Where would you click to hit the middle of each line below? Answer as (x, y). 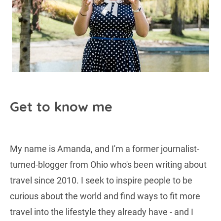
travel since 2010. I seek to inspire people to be (101, 181)
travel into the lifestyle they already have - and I (102, 212)
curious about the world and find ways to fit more (105, 196)
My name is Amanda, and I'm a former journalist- (105, 149)
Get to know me (61, 107)
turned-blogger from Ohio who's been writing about (108, 165)
